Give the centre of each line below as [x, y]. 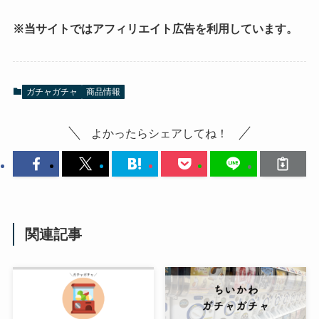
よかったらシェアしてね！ [159, 134]
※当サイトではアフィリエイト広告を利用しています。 [155, 29]
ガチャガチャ [52, 91]
